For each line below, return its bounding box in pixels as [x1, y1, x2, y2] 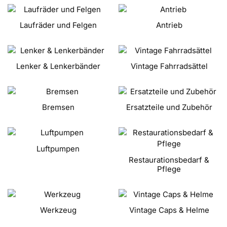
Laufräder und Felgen [19, 20, 97, 30]
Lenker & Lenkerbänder [16, 61, 100, 71]
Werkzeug [40, 205, 77, 215]
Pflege [157, 164, 181, 174]
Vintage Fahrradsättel [130, 61, 208, 71]
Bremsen [42, 102, 74, 112]
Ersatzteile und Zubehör [126, 102, 212, 112]
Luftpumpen [36, 143, 80, 154]
